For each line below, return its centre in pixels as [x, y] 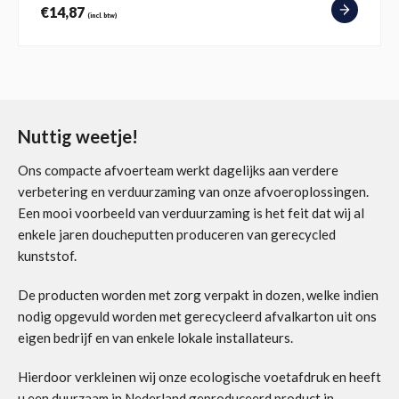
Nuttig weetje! [78, 136]
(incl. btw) [102, 15]
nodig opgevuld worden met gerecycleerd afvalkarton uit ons [197, 316]
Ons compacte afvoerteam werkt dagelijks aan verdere [178, 170]
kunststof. [47, 255]
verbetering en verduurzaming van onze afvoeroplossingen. [193, 191]
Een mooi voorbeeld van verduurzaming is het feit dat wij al [191, 212]
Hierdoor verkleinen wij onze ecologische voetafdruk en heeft [199, 376]
